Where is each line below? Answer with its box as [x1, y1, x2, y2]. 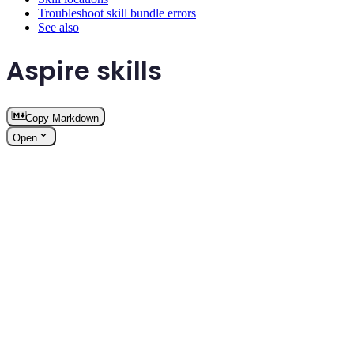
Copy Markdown [25, 112, 99, 125]
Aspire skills [6, 52, 162, 88]
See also [38, 21, 79, 35]
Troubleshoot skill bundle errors [38, 6, 196, 21]
